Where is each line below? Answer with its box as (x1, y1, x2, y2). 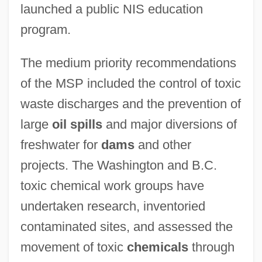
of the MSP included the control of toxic (20, 75, 241, 91)
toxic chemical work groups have (20, 178, 204, 193)
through (188, 239, 235, 254)
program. (20, 22, 71, 37)
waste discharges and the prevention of (20, 96, 241, 111)
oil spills (51, 116, 102, 132)
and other (134, 137, 191, 152)
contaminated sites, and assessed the (20, 219, 233, 234)
